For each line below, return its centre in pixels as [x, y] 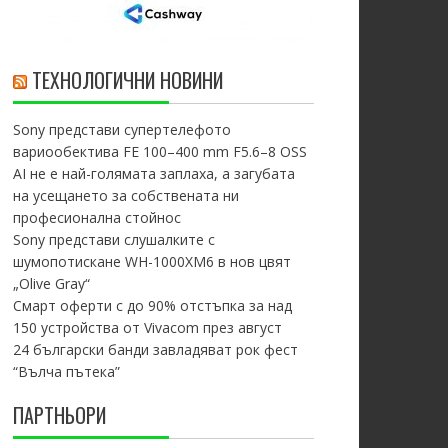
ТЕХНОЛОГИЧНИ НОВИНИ [127, 80]
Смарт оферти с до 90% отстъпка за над [152, 305]
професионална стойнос [96, 217]
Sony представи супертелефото [121, 129]
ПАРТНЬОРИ [59, 415]
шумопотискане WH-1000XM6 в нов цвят [151, 261]
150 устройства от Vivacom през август [147, 327]
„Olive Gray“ [51, 283]
